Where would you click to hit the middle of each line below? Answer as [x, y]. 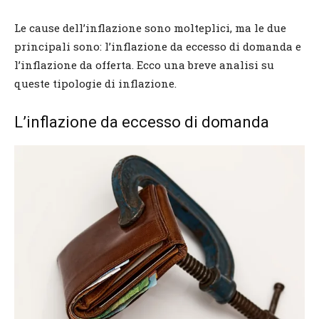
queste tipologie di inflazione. [95, 83]
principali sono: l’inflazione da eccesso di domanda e [158, 46]
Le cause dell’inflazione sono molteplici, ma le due [150, 27]
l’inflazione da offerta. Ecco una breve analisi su [144, 64]
